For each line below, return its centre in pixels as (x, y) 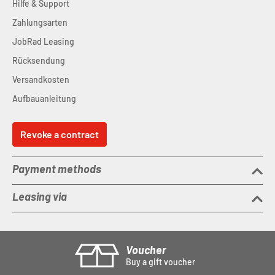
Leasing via (40, 196)
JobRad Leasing (43, 41)
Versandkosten (41, 79)
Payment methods (57, 169)
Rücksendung (39, 60)
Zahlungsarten (40, 22)
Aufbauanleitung (44, 99)
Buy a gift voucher (161, 262)
